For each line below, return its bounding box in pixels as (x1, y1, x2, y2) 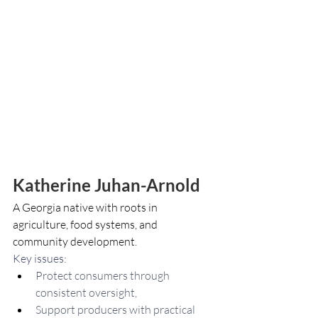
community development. (13, 234, 137, 248)
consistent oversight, (35, 285, 137, 300)
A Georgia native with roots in (13, 200, 160, 214)
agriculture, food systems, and (13, 217, 160, 231)
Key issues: (13, 251, 69, 265)
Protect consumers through (35, 268, 172, 283)
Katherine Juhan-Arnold (13, 175, 200, 195)
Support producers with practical (35, 302, 197, 317)
